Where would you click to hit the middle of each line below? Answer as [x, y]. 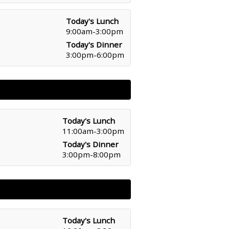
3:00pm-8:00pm [91, 154]
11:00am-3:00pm [93, 131]
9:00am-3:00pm [95, 31]
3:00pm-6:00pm [95, 55]
